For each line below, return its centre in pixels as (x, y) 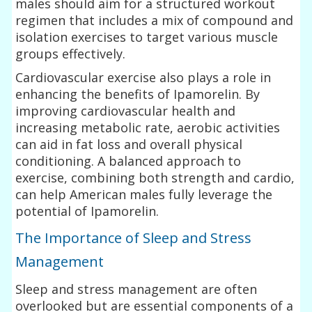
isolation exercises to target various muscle (147, 37)
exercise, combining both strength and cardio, (155, 177)
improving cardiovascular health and (126, 110)
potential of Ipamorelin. (87, 211)
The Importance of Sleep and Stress (134, 237)
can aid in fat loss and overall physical (129, 144)
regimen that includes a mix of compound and (155, 20)
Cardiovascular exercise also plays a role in (143, 77)
